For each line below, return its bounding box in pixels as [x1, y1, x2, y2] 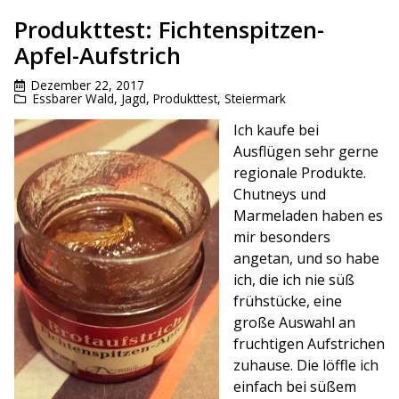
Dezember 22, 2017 [30, 77, 144, 94]
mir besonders [233, 227, 330, 248]
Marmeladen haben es [233, 206, 383, 226]
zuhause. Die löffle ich [233, 355, 379, 376]
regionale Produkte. [233, 163, 366, 183]
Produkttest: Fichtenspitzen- [14, 13, 324, 45]
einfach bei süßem [233, 377, 356, 397]
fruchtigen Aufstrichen [233, 334, 385, 354]
